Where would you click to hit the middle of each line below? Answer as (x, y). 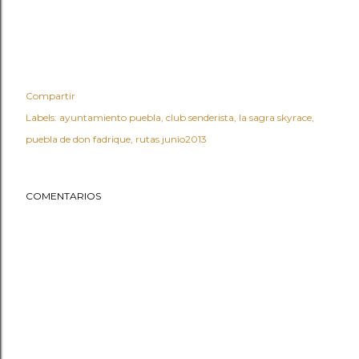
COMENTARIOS (63, 196)
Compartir (50, 96)
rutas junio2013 (171, 139)
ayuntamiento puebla (110, 117)
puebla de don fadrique (78, 139)
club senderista (200, 117)
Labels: (41, 117)
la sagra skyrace (275, 117)
